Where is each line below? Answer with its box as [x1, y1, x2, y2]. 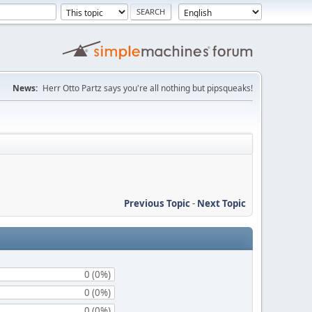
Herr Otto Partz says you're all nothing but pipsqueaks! [42, 82, 253, 94]
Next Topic [197, 196, 246, 210]
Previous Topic [124, 196, 190, 210]
